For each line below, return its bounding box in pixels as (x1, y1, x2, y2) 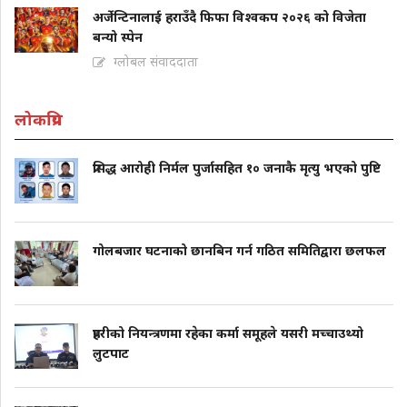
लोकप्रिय (15, 107, 63, 130)
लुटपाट (93, 343, 129, 362)
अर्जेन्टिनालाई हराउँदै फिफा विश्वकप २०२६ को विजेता (93, 7, 366, 25)
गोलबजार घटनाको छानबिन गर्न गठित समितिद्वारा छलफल (93, 241, 386, 259)
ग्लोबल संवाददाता (114, 52, 198, 70)
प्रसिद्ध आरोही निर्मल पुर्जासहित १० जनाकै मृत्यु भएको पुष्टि (93, 158, 381, 176)
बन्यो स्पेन (93, 27, 143, 45)
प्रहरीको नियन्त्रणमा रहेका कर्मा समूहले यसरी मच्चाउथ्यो (93, 323, 363, 342)
